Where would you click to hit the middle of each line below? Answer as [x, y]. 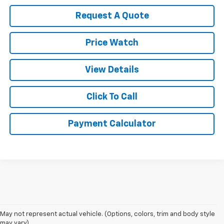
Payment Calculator [112, 124]
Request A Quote [112, 16]
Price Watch [112, 43]
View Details [112, 70]
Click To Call [112, 97]
